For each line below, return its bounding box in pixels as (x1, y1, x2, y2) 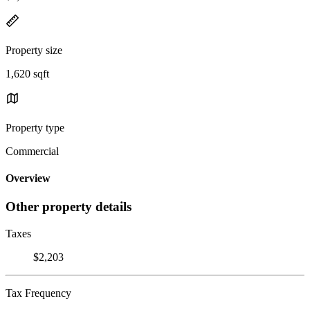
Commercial (6, 145, 59, 157)
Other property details (6, 199, 131, 215)
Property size (6, 44, 62, 56)
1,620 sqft (6, 67, 49, 80)
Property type (6, 121, 64, 134)
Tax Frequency (6, 287, 71, 300)
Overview (6, 172, 51, 185)
